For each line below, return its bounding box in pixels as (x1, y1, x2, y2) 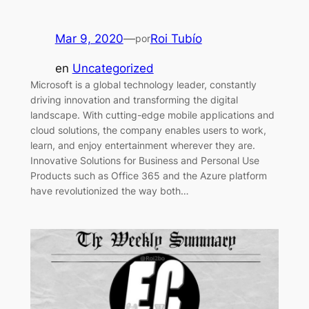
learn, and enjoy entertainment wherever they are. (30, 139, 255, 152)
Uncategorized (72, 61, 154, 76)
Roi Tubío (150, 32, 202, 46)
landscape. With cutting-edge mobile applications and (30, 109, 275, 121)
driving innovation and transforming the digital (30, 94, 238, 106)
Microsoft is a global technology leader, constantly (30, 79, 257, 91)
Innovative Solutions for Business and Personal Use (30, 154, 259, 167)
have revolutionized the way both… (30, 185, 189, 197)
